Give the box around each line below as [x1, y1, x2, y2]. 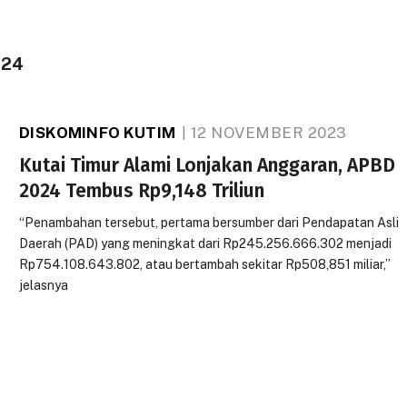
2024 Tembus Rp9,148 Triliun [19, 179, 265, 203]
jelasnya [19, 278, 69, 293]
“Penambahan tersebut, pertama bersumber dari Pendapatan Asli [19, 215, 400, 230]
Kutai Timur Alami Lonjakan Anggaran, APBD [19, 154, 396, 177]
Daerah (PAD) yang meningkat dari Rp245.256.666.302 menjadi [19, 236, 392, 251]
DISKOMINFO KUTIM [19, 124, 175, 142]
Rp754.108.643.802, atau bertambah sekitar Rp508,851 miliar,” [19, 257, 392, 272]
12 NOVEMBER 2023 [190, 124, 347, 142]
